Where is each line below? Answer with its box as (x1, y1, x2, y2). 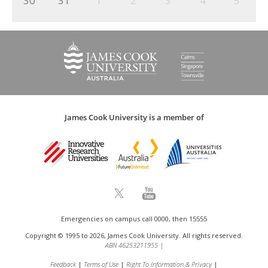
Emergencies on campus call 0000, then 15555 (61, 214, 207, 223)
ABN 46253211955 (105, 240, 158, 249)
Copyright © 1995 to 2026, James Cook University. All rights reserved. (25, 231, 243, 240)
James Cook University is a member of (64, 112, 204, 123)
